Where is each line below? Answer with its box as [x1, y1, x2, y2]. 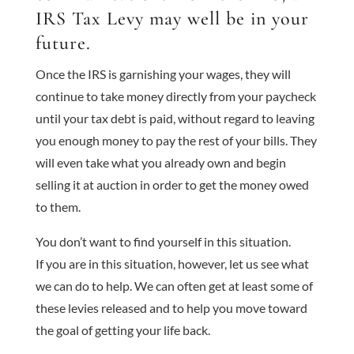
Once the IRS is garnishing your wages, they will [35, 66, 291, 81]
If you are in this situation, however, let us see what [35, 256, 309, 271]
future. [35, 32, 91, 55]
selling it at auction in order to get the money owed [35, 177, 309, 192]
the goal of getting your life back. [35, 322, 210, 337]
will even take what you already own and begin [35, 155, 286, 170]
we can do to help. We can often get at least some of [35, 278, 313, 293]
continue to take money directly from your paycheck [35, 88, 316, 104]
